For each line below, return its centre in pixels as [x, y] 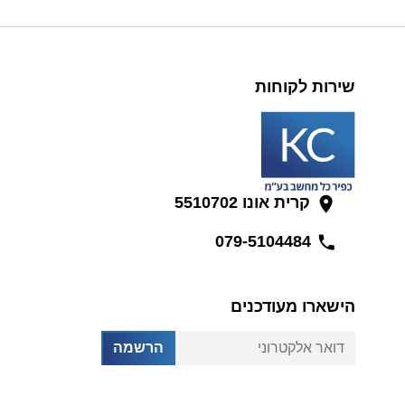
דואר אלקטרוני [313, 340]
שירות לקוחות [305, 87]
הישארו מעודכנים [293, 306]
